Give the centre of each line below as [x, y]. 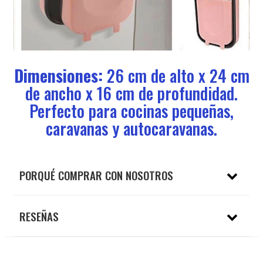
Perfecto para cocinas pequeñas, [131, 110]
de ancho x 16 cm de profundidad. [131, 93]
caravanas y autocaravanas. [131, 128]
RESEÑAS [39, 216]
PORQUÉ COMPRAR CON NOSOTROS [96, 175]
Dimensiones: [58, 75]
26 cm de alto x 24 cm [176, 75]
